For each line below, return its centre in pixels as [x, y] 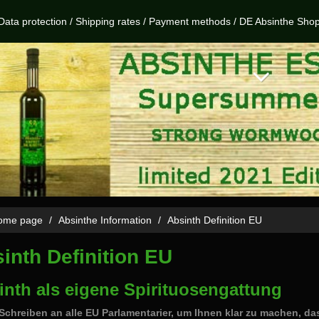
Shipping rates [108, 21]
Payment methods [190, 21]
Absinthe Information [105, 220]
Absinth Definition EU [215, 220]
